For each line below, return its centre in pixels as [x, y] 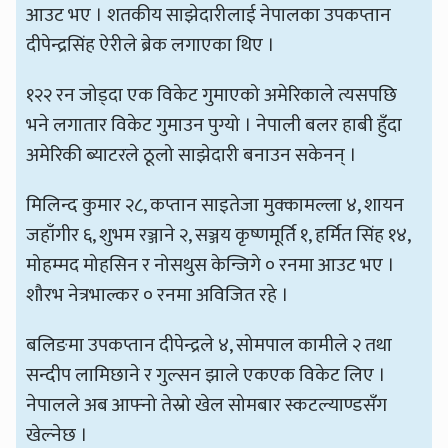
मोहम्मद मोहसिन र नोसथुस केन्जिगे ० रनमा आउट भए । [211, 264]
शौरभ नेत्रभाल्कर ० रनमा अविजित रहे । [158, 294]
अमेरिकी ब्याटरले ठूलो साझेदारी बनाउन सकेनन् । [192, 154]
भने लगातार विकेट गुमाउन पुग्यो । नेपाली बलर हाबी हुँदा [214, 124]
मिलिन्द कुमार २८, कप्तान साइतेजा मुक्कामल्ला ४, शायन [215, 204]
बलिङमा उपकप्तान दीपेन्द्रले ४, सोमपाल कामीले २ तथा [209, 344]
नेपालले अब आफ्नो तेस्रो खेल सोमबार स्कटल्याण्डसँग [207, 404]
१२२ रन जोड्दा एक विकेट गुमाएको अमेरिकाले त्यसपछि [212, 94]
